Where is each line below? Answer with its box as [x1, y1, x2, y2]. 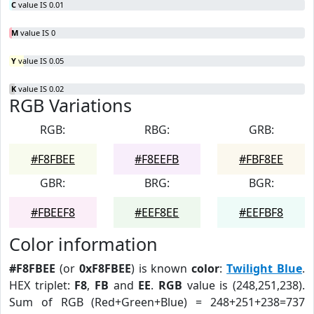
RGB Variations [9, 93, 132, 117]
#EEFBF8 [239, 205, 284, 220]
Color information [9, 232, 158, 256]
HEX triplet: [9, 278, 75, 293]
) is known [130, 261, 192, 276]
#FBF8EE [239, 151, 284, 167]
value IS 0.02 [16, 83, 64, 94]
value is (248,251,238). [182, 278, 306, 293]
